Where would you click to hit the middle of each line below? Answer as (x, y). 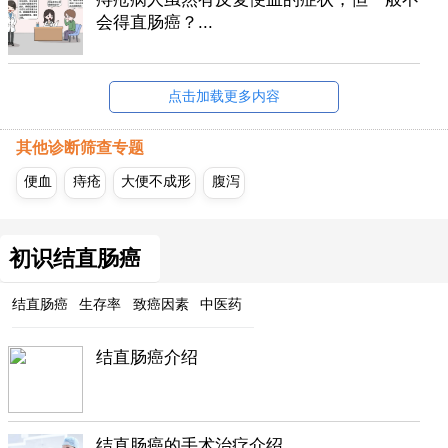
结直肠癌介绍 (147, 358)
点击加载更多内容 (224, 96)
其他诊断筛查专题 (80, 148)
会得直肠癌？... (155, 23)
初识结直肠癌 (75, 259)
